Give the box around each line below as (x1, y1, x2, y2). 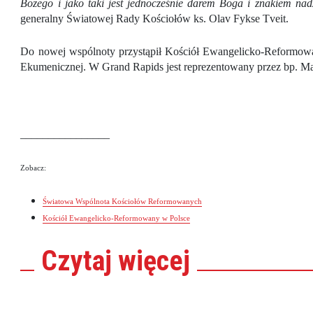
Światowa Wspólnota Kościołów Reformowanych (43, 198, 203, 205)
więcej (118, 245, 191, 277)
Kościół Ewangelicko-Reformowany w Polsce (43, 214, 191, 222)
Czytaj (41, 245, 119, 277)
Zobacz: (20, 164, 47, 172)
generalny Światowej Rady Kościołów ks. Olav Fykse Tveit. (20, 13, 289, 24)
